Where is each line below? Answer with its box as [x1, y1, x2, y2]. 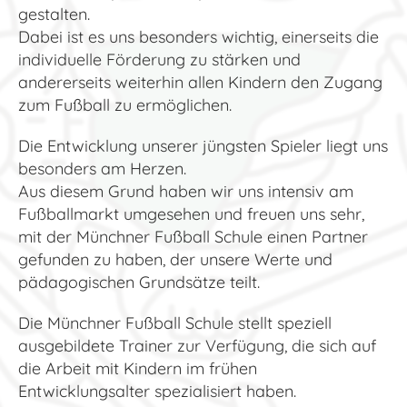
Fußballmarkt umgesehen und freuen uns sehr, [18, 203, 364, 224]
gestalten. [18, 3, 90, 25]
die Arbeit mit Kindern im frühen [18, 357, 257, 379]
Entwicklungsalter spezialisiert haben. [18, 380, 296, 402]
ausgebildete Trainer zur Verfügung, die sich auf [18, 334, 376, 356]
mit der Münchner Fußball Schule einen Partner [18, 225, 368, 247]
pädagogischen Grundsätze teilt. [18, 271, 260, 293]
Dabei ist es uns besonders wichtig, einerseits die [18, 25, 379, 47]
